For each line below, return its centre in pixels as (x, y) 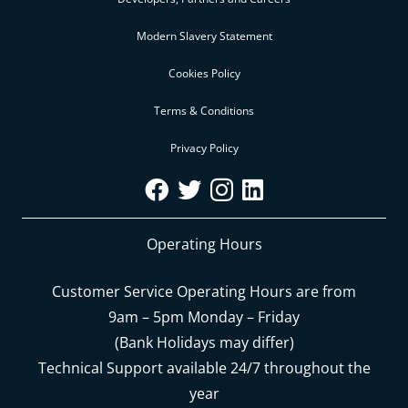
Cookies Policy (204, 74)
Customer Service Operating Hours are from (204, 292)
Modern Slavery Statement (204, 36)
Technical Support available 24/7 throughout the (204, 368)
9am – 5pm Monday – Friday (204, 317)
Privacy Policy (204, 148)
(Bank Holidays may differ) (204, 343)
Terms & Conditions (204, 111)
